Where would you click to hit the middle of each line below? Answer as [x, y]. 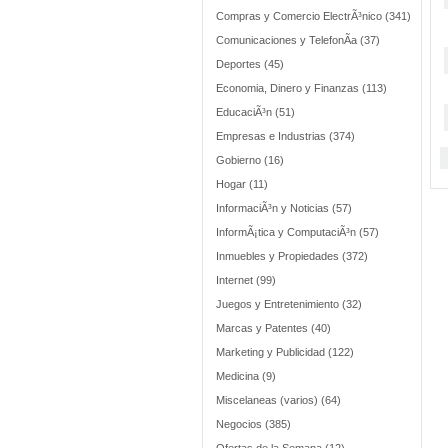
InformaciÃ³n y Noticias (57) [284, 208]
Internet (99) [246, 280]
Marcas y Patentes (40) [273, 328]
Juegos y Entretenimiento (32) [289, 304]
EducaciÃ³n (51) [255, 112]
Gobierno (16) [250, 160]
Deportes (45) [250, 64]
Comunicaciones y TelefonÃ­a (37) [298, 40]
